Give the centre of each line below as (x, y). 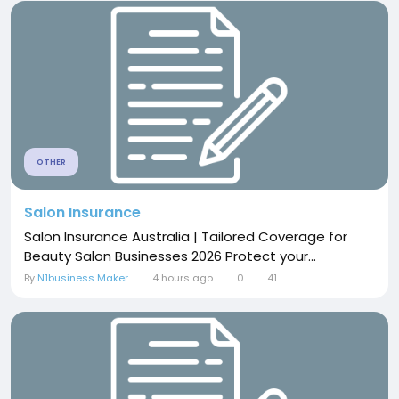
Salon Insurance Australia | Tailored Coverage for (186, 236)
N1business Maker (83, 277)
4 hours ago (182, 277)
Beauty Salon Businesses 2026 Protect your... (170, 256)
